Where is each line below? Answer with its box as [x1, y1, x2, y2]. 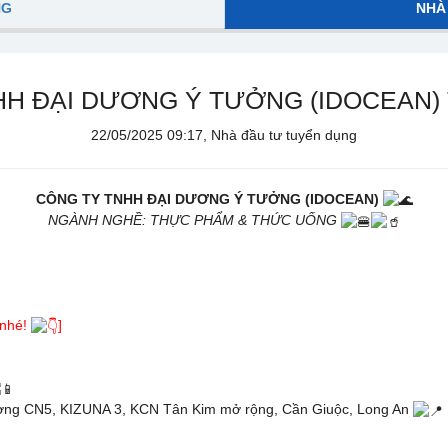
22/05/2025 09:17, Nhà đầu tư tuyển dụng [91, 127, 357, 143]
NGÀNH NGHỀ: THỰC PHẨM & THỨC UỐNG [47, 212, 337, 229]
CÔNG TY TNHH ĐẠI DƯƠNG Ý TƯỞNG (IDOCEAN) [35, 191, 379, 207]
